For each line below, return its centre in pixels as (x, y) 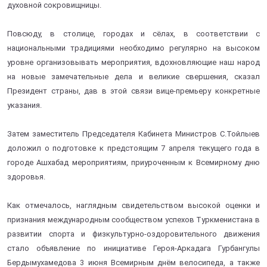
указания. (24, 105)
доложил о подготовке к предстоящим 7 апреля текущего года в (133, 148)
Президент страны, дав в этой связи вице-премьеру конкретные (133, 91)
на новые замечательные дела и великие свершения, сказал (133, 76)
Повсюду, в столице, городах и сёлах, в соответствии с (133, 33)
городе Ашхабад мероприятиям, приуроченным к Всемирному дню (133, 162)
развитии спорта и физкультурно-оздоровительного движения (133, 234)
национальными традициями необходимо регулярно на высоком (133, 48)
